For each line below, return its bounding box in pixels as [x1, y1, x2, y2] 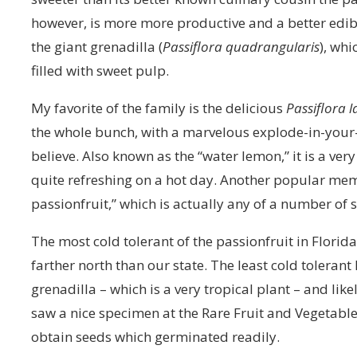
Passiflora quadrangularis [163, 37, 320, 56]
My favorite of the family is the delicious [31, 99, 287, 117]
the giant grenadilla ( [31, 37, 163, 56]
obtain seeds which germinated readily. [31, 328, 280, 346]
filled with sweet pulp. [31, 61, 170, 80]
